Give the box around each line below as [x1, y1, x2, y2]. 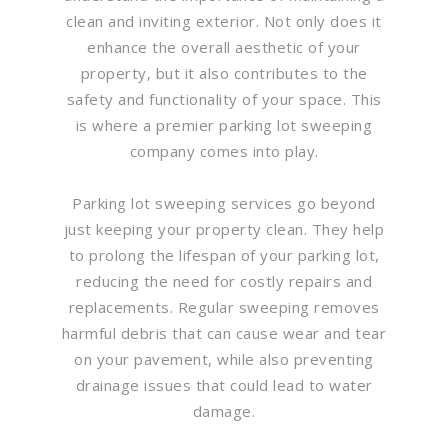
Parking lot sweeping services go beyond [72, 192, 376, 213]
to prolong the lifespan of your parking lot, [68, 244, 380, 265]
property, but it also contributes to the [80, 62, 368, 83]
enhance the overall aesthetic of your [87, 36, 361, 57]
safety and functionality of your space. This [66, 88, 382, 109]
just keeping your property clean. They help [63, 218, 385, 239]
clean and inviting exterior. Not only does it [66, 10, 382, 31]
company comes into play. [129, 140, 319, 161]
